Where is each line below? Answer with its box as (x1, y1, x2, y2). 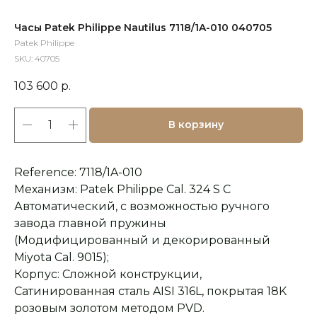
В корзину (168, 118, 224, 132)
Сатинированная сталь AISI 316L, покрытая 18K (14, 284, 287, 298)
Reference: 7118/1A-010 (14, 165, 142, 179)
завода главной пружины (14, 216, 166, 230)
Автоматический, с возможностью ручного (14, 199, 270, 213)
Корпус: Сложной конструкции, (14, 267, 202, 281)
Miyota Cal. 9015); (14, 250, 109, 264)
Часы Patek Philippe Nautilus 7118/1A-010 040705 (14, 21, 272, 34)
